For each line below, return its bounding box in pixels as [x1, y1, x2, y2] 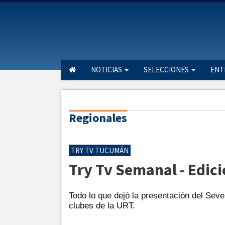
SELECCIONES [144, 65, 190, 74]
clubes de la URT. [69, 201, 135, 210]
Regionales [69, 110, 127, 126]
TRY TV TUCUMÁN [71, 146, 129, 155]
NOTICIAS [91, 65, 124, 74]
